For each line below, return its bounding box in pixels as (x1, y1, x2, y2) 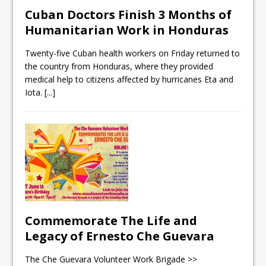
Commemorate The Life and (25, 213, 198, 229)
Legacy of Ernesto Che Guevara (25, 228, 215, 245)
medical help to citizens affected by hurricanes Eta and (25, 74, 234, 85)
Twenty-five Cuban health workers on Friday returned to (25, 47, 240, 59)
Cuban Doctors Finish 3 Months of (25, 7, 232, 23)
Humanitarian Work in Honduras (25, 22, 229, 39)
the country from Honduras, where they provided (25, 61, 214, 72)
